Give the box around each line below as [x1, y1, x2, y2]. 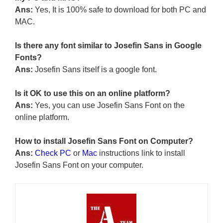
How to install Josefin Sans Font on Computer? [15, 137, 193, 146]
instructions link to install [97, 149, 185, 158]
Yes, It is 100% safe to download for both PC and [33, 5, 206, 14]
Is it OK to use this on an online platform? [15, 89, 170, 98]
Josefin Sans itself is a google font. [35, 65, 157, 74]
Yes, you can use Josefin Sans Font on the [33, 101, 185, 110]
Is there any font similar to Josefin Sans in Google [15, 41, 202, 50]
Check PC [35, 149, 71, 158]
